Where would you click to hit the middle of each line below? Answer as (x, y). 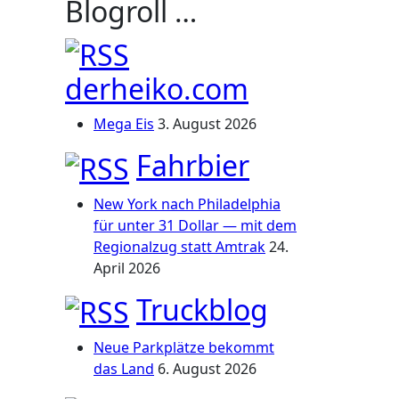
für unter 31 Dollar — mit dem (195, 225)
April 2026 (127, 268)
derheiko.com (157, 89)
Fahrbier (193, 166)
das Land (124, 369)
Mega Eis (124, 124)
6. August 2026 (207, 369)
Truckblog (202, 309)
